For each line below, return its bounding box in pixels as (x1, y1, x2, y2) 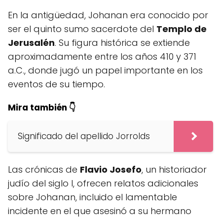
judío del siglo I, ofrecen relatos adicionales (8, 177, 198, 190)
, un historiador (142, 163, 207, 176)
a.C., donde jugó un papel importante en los (8, 64, 203, 77)
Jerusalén (8, 37, 55, 49)
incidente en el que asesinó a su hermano (8, 205, 191, 218)
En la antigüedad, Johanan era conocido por (8, 9, 208, 22)
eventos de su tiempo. (8, 78, 105, 91)
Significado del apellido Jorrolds (18, 130, 150, 143)
